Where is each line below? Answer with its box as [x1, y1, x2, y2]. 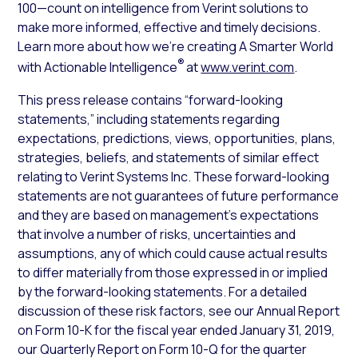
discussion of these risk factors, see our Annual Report [18, 301, 340, 320]
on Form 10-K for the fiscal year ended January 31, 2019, [18, 320, 336, 339]
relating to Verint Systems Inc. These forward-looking [18, 167, 330, 185]
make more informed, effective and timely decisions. [18, 18, 321, 37]
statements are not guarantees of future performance [18, 186, 340, 205]
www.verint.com [201, 58, 295, 77]
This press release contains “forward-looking [18, 90, 284, 109]
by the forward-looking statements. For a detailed [18, 282, 308, 300]
